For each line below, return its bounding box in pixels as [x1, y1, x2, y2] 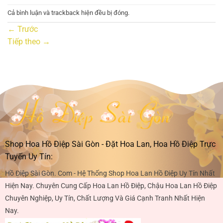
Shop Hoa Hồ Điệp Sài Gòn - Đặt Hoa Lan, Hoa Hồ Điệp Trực [4, 139, 216, 149]
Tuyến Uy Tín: [4, 152, 53, 162]
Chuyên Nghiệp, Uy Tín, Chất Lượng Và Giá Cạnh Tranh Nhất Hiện [4, 194, 205, 203]
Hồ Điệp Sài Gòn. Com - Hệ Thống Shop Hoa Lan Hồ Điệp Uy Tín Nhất [4, 169, 215, 178]
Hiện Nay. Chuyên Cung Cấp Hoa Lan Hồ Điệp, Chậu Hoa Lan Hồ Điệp [4, 182, 217, 191]
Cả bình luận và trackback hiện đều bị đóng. [7, 8, 129, 16]
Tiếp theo [7, 36, 42, 46]
